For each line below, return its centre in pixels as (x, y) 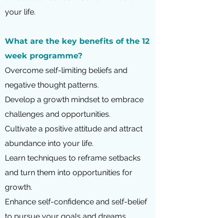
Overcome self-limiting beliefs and (66, 70)
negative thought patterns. (53, 85)
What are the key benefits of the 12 (77, 41)
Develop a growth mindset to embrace (74, 100)
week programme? (45, 56)
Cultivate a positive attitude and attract (74, 129)
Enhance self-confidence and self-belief (76, 202)
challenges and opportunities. (59, 114)
